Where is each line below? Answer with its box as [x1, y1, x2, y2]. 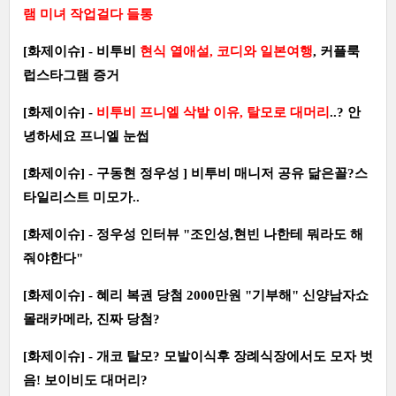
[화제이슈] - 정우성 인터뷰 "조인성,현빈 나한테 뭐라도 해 [23, 226, 363, 241]
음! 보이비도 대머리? [23, 372, 148, 387]
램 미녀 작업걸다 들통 [23, 6, 153, 21]
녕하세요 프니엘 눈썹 [23, 128, 149, 143]
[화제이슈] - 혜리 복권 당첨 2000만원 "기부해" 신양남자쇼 [23, 287, 369, 302]
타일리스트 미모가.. [23, 189, 140, 204]
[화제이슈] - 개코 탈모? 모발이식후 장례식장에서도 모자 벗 [23, 348, 373, 363]
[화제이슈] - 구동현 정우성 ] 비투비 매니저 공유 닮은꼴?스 [23, 165, 368, 180]
